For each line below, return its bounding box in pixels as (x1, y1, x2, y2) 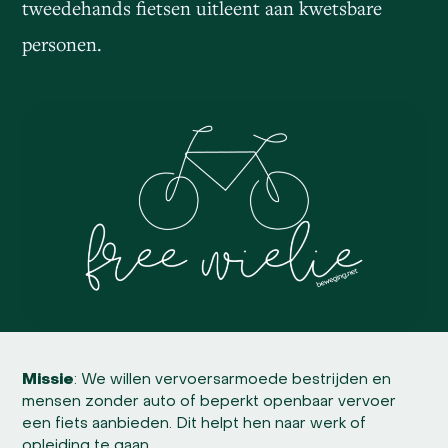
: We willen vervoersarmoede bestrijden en (74, 372, 392, 387)
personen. (22, 31, 103, 56)
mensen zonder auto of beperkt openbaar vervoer (22, 394, 397, 409)
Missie (22, 372, 75, 387)
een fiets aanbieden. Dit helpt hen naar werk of (22, 416, 367, 431)
